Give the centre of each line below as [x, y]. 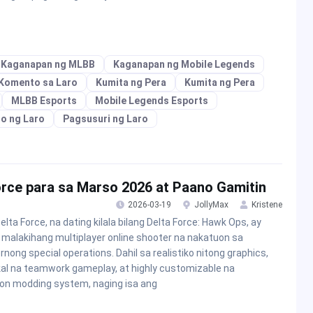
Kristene [267, 204]
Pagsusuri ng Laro [105, 118]
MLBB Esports [44, 100]
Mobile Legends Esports [152, 100]
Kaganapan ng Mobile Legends [184, 64]
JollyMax [211, 204]
